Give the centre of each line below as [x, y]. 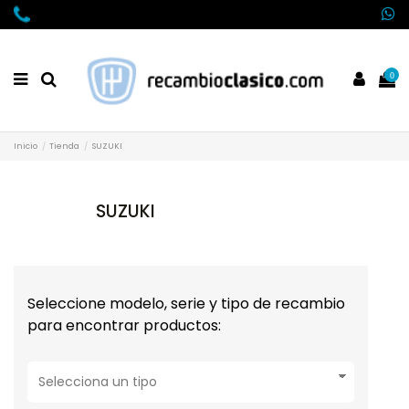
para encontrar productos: [124, 326]
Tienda [65, 147]
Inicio [26, 147]
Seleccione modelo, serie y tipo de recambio [186, 304]
